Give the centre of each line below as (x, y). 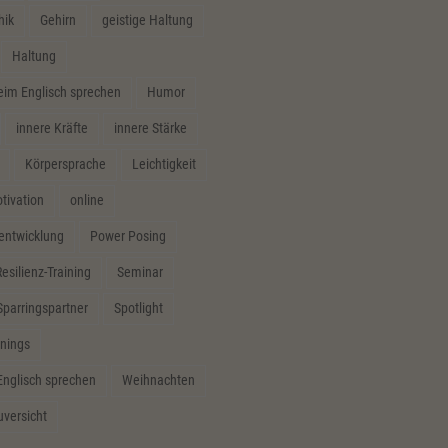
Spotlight (138, 307)
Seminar (139, 271)
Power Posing (127, 235)
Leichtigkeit (163, 163)
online (86, 199)
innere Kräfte (51, 127)
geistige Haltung (147, 19)
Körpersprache (65, 163)
